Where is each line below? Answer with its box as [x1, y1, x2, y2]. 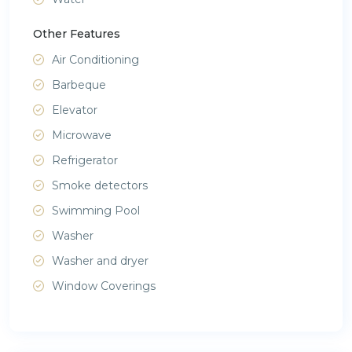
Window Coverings [52, 278, 156, 293]
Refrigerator [52, 152, 118, 167]
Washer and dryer [52, 253, 148, 268]
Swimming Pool [52, 203, 140, 218]
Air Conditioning [52, 52, 139, 67]
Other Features [33, 26, 120, 41]
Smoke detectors [52, 178, 148, 192]
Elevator [52, 102, 97, 117]
